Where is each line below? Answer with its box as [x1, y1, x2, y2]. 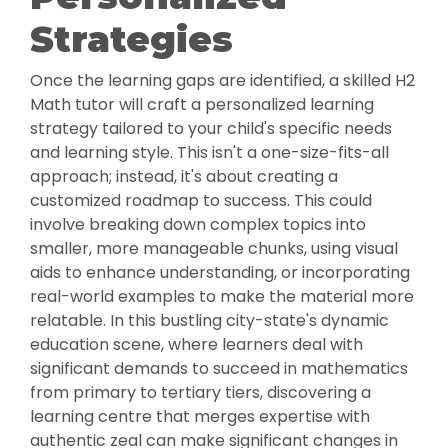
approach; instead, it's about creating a [30, 165, 338, 189]
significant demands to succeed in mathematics [30, 357, 408, 381]
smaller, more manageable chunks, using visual [30, 237, 398, 261]
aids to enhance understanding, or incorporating [30, 261, 410, 285]
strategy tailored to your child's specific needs [30, 117, 392, 141]
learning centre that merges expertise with [30, 405, 370, 429]
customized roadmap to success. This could [30, 189, 372, 213]
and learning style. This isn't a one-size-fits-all [30, 141, 389, 165]
